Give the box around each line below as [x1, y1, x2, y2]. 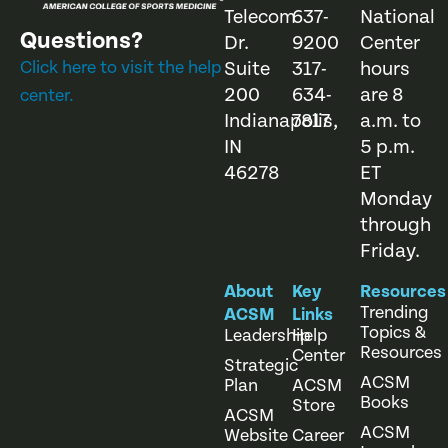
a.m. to [360, 110, 421, 134]
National [360, 6, 435, 30]
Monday [360, 188, 432, 212]
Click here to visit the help [20, 57, 221, 79]
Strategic [224, 354, 298, 376]
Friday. [360, 240, 420, 264]
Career [292, 424, 344, 446]
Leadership [224, 324, 310, 346]
